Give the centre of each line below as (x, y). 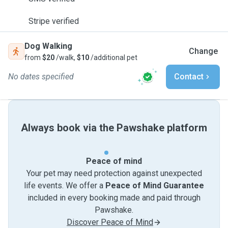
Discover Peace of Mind (110, 222)
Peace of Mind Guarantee (155, 186)
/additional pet (113, 58)
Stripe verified (54, 21)
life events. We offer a (65, 186)
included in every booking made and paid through (114, 198)
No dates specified (41, 77)
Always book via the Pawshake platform (114, 128)
